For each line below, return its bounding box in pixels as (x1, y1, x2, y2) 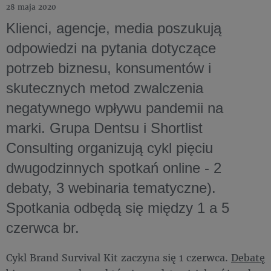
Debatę (231, 250, 265, 264)
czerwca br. (6, 219, 79, 236)
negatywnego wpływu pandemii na (6, 99, 223, 116)
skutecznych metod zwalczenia (6, 79, 203, 96)
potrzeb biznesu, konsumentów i (6, 59, 211, 76)
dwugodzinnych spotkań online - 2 (6, 159, 221, 176)
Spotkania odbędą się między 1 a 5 (6, 199, 229, 216)
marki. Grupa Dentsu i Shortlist (6, 119, 203, 136)
